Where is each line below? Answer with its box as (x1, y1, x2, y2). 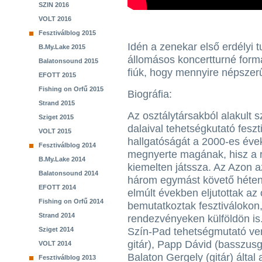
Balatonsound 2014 (39, 170, 98, 177)
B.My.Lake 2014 (39, 156, 85, 163)
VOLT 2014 (39, 240, 71, 247)
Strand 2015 (39, 99, 75, 106)
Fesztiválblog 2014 (39, 142, 96, 149)
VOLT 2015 (39, 127, 71, 135)
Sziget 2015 (39, 113, 74, 120)
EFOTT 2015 (39, 71, 76, 78)
